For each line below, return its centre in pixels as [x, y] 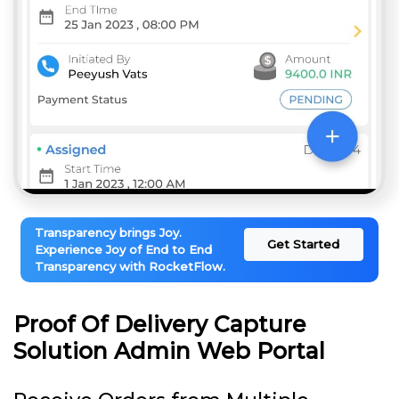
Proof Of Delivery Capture [160, 324]
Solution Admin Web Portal [169, 350]
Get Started [304, 244]
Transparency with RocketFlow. [130, 266]
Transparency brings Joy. [108, 232]
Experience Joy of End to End [123, 249]
